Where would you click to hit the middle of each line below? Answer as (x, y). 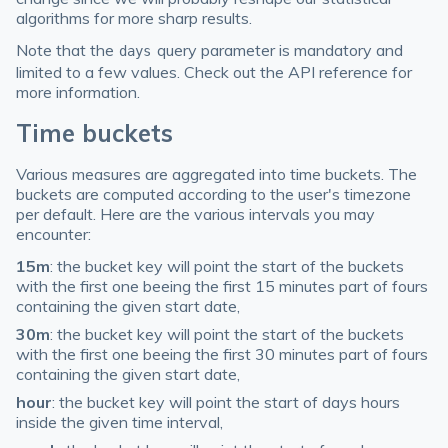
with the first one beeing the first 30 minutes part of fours (222, 354)
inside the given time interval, (119, 422)
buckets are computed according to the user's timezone (213, 194)
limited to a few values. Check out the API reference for (214, 72)
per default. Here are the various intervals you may (195, 214)
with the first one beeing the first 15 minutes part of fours (222, 286)
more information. (78, 92)
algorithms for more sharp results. (134, 18)
